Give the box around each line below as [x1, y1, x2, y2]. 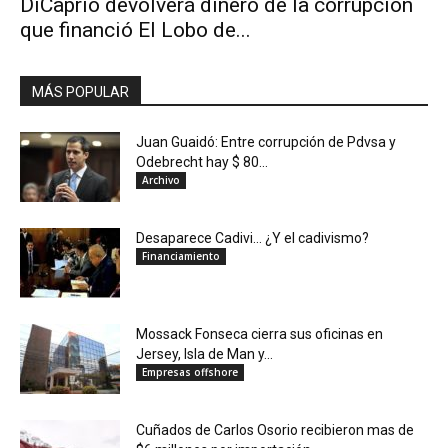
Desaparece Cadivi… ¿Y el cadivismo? [136, 230, 369, 247]
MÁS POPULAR [32, 84, 129, 101]
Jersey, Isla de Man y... [136, 346, 273, 363]
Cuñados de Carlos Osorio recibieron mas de [136, 422, 414, 439]
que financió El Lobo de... [20, 18, 251, 43]
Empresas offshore [142, 365, 238, 380]
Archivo [142, 173, 180, 188]
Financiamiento [142, 249, 220, 264]
